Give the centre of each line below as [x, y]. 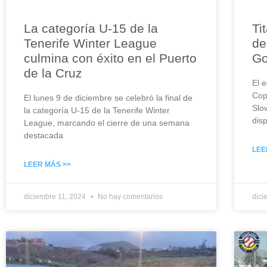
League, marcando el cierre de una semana [107, 123]
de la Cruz [53, 73]
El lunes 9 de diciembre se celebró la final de [108, 98]
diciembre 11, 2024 [56, 197]
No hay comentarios [129, 197]
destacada [44, 136]
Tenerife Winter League [90, 44]
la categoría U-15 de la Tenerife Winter [97, 111]
